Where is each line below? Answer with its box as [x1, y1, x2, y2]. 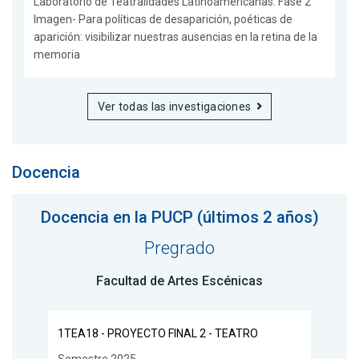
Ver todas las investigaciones [97, 100, 252, 114]
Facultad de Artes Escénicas [96, 272, 263, 288]
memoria [34, 48, 80, 62]
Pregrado [144, 237, 215, 258]
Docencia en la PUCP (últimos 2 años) [40, 207, 319, 227]
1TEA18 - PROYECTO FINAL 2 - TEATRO [58, 326, 258, 340]
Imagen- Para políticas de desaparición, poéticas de [34, 13, 292, 26]
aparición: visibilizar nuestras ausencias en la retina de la [34, 30, 317, 44]
